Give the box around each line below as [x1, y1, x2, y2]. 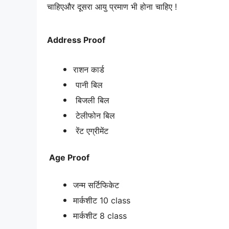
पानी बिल [73, 80, 103, 90]
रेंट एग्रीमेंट [73, 126, 108, 136]
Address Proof [47, 34, 105, 45]
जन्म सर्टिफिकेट [73, 180, 119, 191]
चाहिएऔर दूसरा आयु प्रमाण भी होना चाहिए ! [47, 1, 177, 12]
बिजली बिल [73, 95, 109, 106]
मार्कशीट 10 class [73, 195, 130, 206]
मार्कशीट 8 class [73, 211, 127, 221]
